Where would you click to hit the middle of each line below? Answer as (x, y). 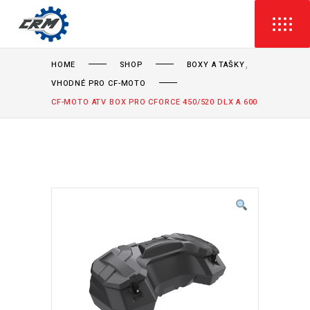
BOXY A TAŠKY (216, 64)
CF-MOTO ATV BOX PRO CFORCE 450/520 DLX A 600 (155, 102)
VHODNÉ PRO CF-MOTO (99, 83)
